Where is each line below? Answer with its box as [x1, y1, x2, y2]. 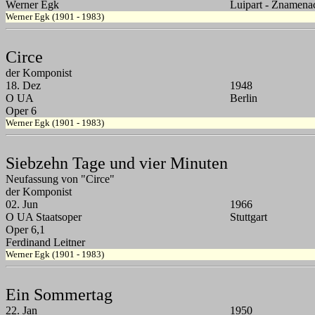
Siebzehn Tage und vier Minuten [6, 154, 228, 173]
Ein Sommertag [6, 285, 112, 304]
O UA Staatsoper [6, 211, 82, 224]
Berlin [230, 92, 257, 105]
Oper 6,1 [6, 224, 45, 236]
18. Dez [6, 79, 41, 92]
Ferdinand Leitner [6, 236, 85, 249]
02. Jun [6, 198, 38, 211]
